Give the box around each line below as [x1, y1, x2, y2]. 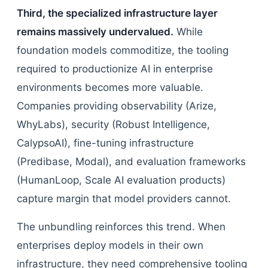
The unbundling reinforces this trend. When [17, 221, 226, 233]
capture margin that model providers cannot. [17, 193, 231, 205]
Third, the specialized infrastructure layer [17, 7, 218, 19]
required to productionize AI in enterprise [17, 63, 213, 75]
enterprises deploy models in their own [17, 239, 203, 251]
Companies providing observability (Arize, [17, 100, 217, 112]
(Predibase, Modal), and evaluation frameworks [17, 156, 246, 167]
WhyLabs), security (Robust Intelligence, [17, 118, 210, 130]
